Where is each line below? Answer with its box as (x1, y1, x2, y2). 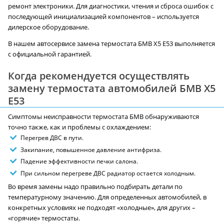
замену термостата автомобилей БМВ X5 (8, 81, 215, 95)
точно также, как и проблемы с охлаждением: (8, 123, 151, 132)
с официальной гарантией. (8, 50, 91, 59)
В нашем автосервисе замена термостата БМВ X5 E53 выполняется (8, 39, 215, 48)
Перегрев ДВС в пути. (20, 133, 83, 142)
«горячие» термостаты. (8, 213, 80, 222)
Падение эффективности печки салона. (20, 157, 138, 166)
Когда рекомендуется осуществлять (8, 69, 189, 83)
